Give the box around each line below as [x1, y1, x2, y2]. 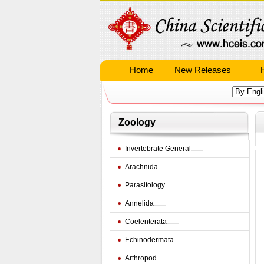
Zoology [118, 117, 156, 127]
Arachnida [124, 163, 158, 171]
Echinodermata [124, 236, 174, 244]
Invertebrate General [124, 144, 191, 153]
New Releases [174, 65, 231, 75]
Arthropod [124, 254, 157, 262]
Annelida [124, 199, 154, 207]
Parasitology [124, 181, 165, 189]
